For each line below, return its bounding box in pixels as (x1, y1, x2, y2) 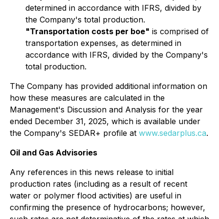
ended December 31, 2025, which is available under (10, 116, 200, 126)
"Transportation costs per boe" (25, 26, 150, 36)
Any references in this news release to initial (10, 167, 174, 177)
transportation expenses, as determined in (25, 38, 181, 48)
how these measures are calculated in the (10, 93, 165, 103)
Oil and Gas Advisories (10, 148, 97, 157)
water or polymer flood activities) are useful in (10, 191, 181, 200)
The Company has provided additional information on (10, 81, 207, 91)
